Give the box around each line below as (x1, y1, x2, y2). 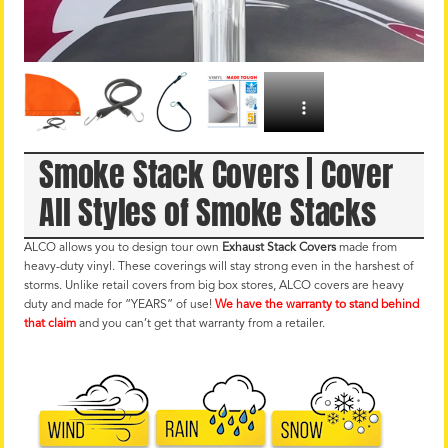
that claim (24, 317, 76, 330)
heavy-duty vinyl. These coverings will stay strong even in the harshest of (24, 260, 414, 273)
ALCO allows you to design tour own (24, 241, 222, 254)
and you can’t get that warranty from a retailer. (76, 317, 325, 330)
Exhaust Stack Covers (222, 241, 336, 254)
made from (336, 241, 397, 254)
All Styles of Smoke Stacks (39, 187, 376, 237)
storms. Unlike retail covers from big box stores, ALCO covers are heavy (24, 279, 404, 292)
